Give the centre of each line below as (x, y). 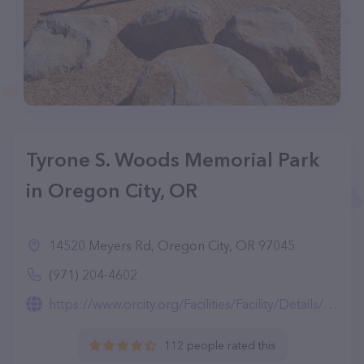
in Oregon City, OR (112, 191)
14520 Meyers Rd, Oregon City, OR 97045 (172, 245)
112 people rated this (220, 345)
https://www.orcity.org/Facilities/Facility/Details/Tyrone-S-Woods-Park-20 (186, 304)
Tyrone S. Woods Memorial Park (173, 160)
